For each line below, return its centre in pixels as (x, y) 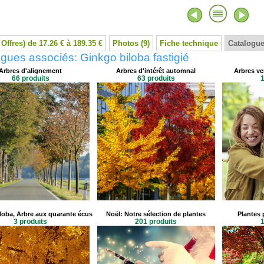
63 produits (156, 78)
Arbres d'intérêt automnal (156, 71)
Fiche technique (189, 43)
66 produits (30, 78)
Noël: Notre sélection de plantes (156, 214)
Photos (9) (131, 43)
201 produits (156, 222)
